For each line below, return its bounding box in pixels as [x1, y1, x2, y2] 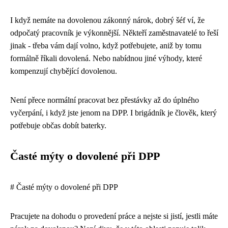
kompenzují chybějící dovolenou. [10, 66, 117, 75]
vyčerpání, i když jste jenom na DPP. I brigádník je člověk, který [10, 108, 217, 117]
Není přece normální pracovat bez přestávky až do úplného [10, 95, 199, 104]
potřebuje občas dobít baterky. [10, 121, 106, 130]
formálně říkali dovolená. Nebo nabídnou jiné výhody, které [10, 53, 202, 63]
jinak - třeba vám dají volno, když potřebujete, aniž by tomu [10, 41, 202, 50]
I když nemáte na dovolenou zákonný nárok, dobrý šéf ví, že [10, 15, 205, 24]
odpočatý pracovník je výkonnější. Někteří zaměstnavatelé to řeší [10, 28, 218, 37]
